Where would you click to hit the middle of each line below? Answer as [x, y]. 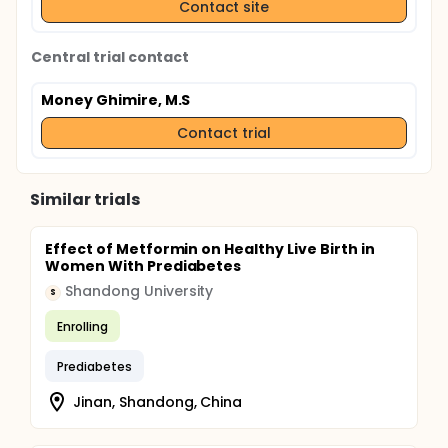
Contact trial [224, 132]
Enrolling [82, 326]
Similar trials [85, 199]
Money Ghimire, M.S [116, 100]
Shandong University [139, 291]
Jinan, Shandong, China [158, 401]
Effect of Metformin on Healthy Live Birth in [210, 249]
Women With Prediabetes [143, 266]
